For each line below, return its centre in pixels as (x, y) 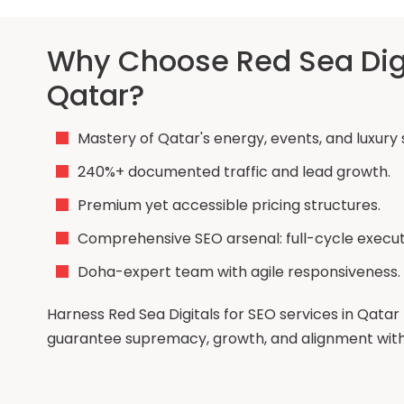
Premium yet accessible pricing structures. (229, 205)
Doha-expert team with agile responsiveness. (239, 271)
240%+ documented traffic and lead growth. (234, 171)
